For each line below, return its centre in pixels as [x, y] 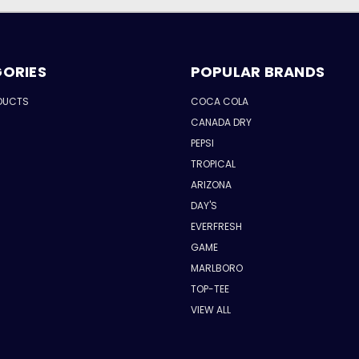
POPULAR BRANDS [257, 72]
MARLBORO [216, 268]
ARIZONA [211, 185]
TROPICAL [213, 164]
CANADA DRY [221, 123]
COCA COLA [219, 102]
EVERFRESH [216, 227]
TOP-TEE [210, 289]
